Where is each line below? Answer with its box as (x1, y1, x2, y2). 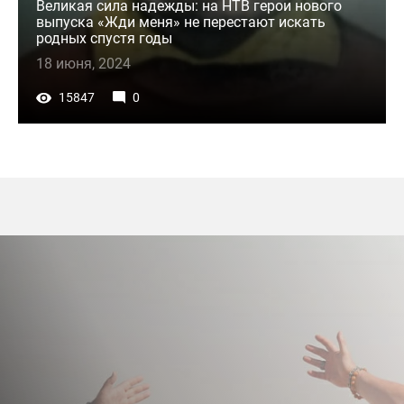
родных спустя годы (36, 29, 172, 47)
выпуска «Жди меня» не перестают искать (36, 13, 326, 31)
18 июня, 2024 (36, 54, 131, 72)
